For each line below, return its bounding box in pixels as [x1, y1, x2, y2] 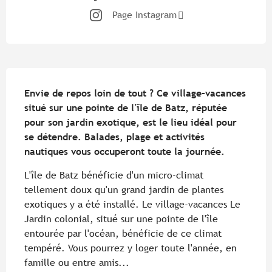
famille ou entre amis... [24, 256, 129, 268]
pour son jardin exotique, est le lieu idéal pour [24, 116, 237, 128]
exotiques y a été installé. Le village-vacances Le [24, 198, 240, 210]
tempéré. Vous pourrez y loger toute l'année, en [24, 242, 237, 254]
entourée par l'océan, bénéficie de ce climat [24, 227, 222, 239]
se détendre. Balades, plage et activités [24, 131, 205, 143]
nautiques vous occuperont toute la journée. [24, 145, 225, 157]
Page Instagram [112, 9, 177, 21]
